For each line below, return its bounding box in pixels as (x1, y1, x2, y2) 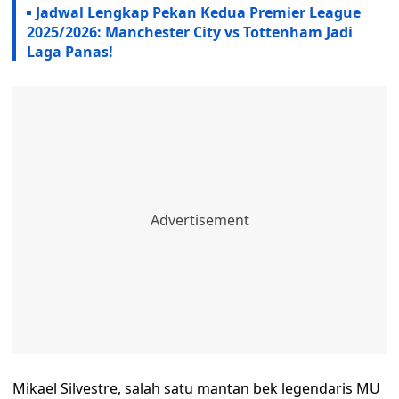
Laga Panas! (27, 42, 113, 61)
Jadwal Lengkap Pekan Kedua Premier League (36, 3, 361, 22)
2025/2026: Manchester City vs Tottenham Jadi (27, 22, 353, 42)
